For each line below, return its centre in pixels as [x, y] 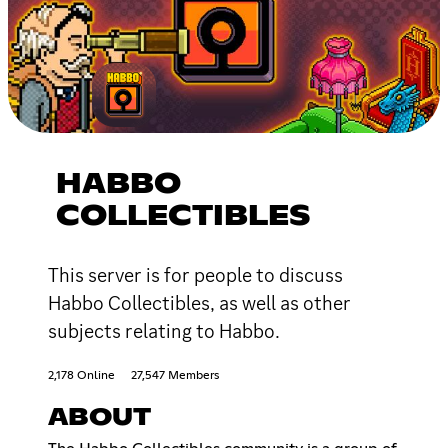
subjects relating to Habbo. [164, 330]
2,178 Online [81, 375]
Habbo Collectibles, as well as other [199, 302]
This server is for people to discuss [195, 274]
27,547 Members [175, 375]
